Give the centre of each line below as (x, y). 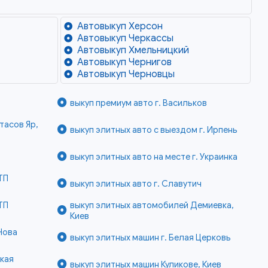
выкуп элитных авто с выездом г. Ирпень (153, 130)
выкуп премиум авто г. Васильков (138, 103)
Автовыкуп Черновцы (126, 74)
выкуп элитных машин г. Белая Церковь (150, 238)
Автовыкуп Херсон (120, 27)
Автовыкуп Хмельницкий (133, 51)
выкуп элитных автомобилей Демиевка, (152, 205)
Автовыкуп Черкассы (126, 39)
